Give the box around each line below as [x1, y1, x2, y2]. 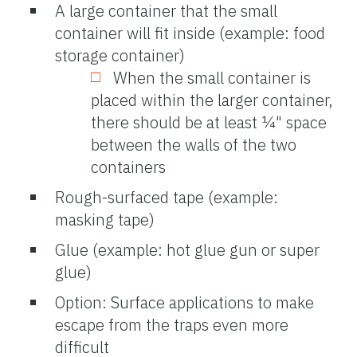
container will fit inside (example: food [55, 22, 325, 44]
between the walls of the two [91, 133, 296, 155]
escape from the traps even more [55, 313, 288, 335]
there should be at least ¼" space [91, 111, 327, 133]
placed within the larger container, [91, 88, 333, 111]
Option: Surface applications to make [55, 291, 314, 313]
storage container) [55, 44, 185, 66]
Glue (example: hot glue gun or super [55, 238, 320, 261]
